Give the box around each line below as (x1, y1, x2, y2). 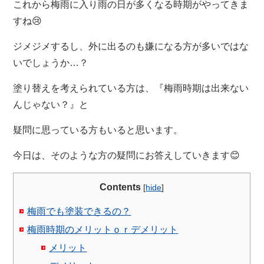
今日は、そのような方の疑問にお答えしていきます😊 (13, 150, 240, 160)
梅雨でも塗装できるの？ (27, 206, 131, 216)
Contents (100, 181, 141, 192)
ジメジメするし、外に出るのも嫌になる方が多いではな (13, 41, 249, 51)
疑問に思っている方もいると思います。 (13, 124, 183, 135)
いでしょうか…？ (13, 57, 89, 68)
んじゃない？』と (13, 99, 89, 110)
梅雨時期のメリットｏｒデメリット (27, 224, 179, 235)
